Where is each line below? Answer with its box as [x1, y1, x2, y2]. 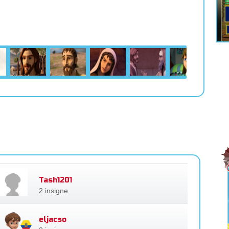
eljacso [38, 215, 66, 224]
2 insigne [38, 186, 68, 195]
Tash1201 [38, 175, 72, 185]
